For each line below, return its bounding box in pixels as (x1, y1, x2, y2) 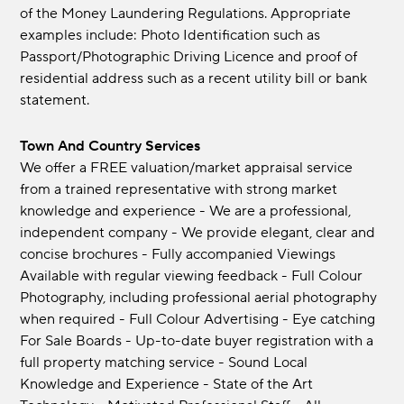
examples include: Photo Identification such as (20, 26, 321, 45)
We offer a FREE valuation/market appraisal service (20, 159, 353, 178)
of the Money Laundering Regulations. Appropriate (20, 5, 352, 23)
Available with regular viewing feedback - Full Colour (20, 267, 363, 286)
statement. (20, 91, 90, 110)
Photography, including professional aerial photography (20, 289, 378, 308)
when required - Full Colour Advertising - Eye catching (20, 310, 376, 329)
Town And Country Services (27, 137, 201, 156)
